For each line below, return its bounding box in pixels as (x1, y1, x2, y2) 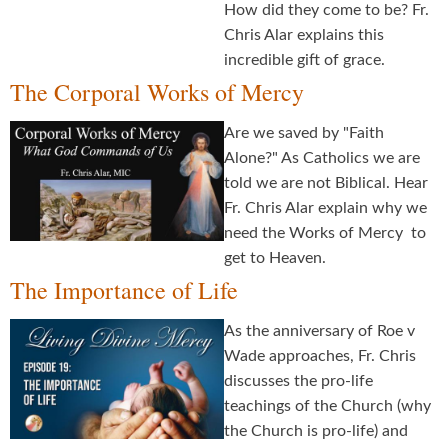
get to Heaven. (224, 250, 326, 267)
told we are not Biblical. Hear (224, 175, 428, 192)
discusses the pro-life (224, 373, 373, 390)
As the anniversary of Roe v (224, 323, 415, 340)
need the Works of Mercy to (224, 225, 426, 242)
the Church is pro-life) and (224, 423, 408, 440)
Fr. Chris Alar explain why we (224, 200, 427, 217)
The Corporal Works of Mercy (10, 76, 304, 109)
